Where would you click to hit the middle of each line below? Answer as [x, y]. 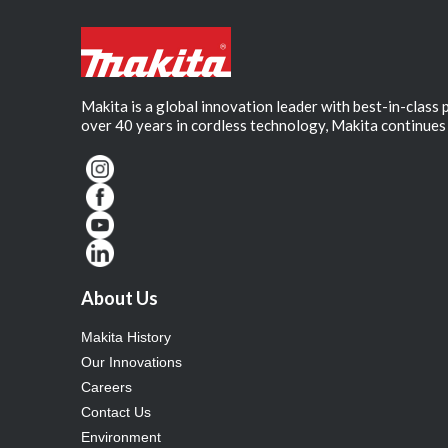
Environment [121, 436]
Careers [107, 386]
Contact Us [116, 411]
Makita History [126, 336]
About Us [120, 297]
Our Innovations [132, 361]
